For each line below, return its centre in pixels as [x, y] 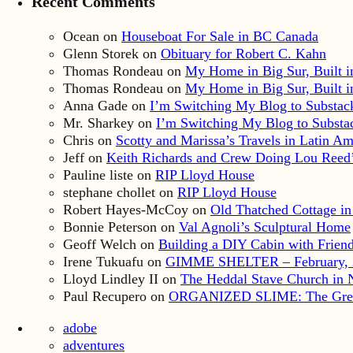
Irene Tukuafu [103, 262]
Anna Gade [95, 106]
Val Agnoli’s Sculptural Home [265, 227]
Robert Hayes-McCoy [126, 210]
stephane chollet [109, 193]
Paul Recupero [105, 297]
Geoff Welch [100, 245]
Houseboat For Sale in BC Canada [220, 37]
